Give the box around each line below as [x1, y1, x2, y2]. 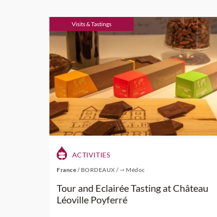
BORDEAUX [80, 166, 115, 173]
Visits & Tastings [72, 20, 111, 28]
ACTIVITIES [70, 151, 110, 159]
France [57, 166, 77, 173]
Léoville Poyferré [57, 194, 127, 205]
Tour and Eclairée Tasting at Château [57, 182, 208, 194]
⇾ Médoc [120, 166, 145, 173]
